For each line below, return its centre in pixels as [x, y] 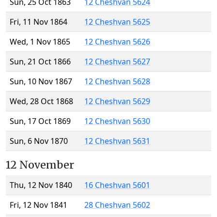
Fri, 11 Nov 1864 [39, 22]
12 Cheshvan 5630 [117, 121]
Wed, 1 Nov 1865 [40, 42]
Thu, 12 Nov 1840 [41, 185]
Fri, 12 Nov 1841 [39, 205]
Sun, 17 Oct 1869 [40, 121]
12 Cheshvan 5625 [117, 22]
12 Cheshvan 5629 [117, 101]
